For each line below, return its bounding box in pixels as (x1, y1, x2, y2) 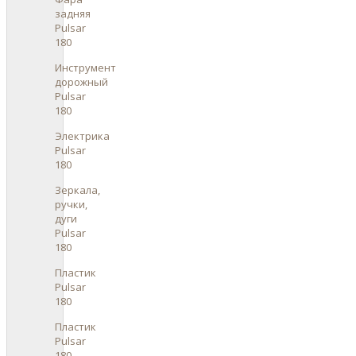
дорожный (55, 74, 108, 89)
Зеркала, (55, 182, 100, 197)
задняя (55, 6, 91, 21)
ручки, (55, 196, 87, 211)
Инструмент (55, 60, 116, 75)
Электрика (55, 128, 110, 143)
